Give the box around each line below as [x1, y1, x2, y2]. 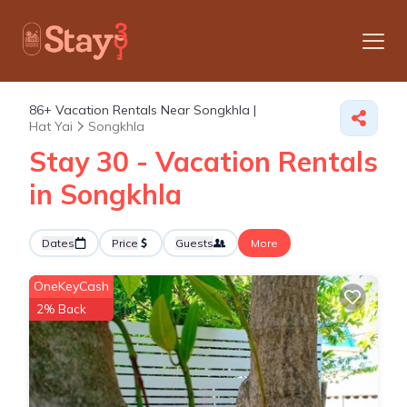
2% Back [36, 302, 86, 316]
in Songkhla [29, 177, 182, 212]
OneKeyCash [34, 278, 109, 294]
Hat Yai [29, 118, 73, 134]
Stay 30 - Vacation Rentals [29, 144, 378, 179]
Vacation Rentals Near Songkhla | [52, 102, 256, 118]
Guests [175, 236, 213, 250]
